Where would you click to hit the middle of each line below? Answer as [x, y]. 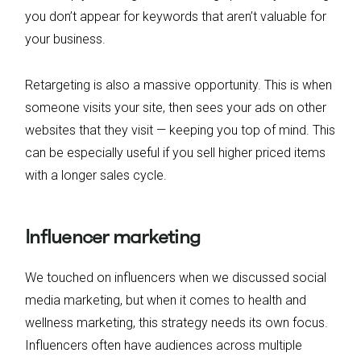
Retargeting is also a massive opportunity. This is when [178, 85]
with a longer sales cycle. [96, 175]
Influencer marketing [112, 237]
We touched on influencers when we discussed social [176, 277]
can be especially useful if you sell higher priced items [175, 152]
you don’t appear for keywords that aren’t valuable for [176, 16]
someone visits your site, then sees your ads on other [176, 107]
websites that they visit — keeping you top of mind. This [180, 130]
